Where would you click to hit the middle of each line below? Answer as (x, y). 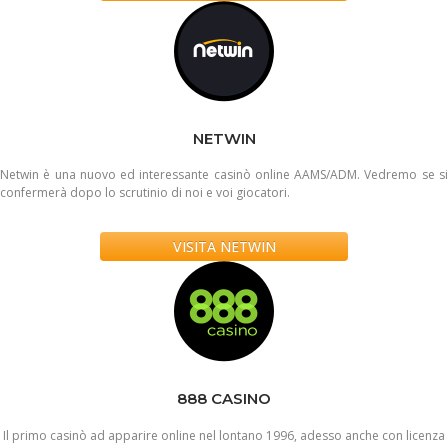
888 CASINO (224, 399)
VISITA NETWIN (224, 247)
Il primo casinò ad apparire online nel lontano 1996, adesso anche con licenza (224, 436)
